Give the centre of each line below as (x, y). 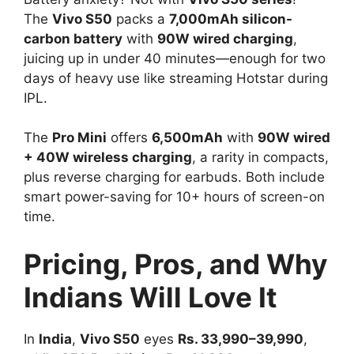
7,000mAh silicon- (231, 19)
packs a (141, 19)
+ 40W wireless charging (108, 158)
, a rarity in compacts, (260, 158)
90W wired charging (225, 38)
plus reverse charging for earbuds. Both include (174, 177)
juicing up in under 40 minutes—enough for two (175, 58)
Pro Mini (79, 138)
